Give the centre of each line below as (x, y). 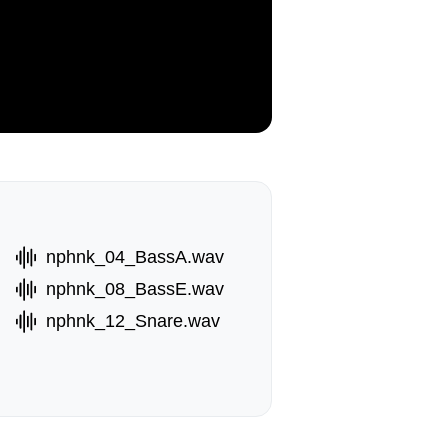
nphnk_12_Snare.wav (132, 321)
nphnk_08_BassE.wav (134, 289)
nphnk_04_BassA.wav (134, 257)
